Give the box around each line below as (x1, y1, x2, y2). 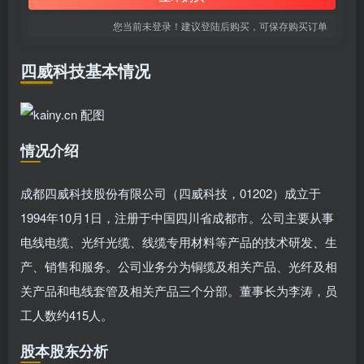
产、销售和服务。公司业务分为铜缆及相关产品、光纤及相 (20, 258, 337, 275)
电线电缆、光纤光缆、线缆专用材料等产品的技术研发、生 (20, 233, 337, 250)
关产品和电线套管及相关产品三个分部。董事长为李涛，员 (20, 282, 337, 299)
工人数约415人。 (20, 306, 113, 323)
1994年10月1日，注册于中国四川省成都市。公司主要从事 (20, 209, 334, 226)
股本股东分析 (20, 340, 108, 362)
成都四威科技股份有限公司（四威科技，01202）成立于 (20, 184, 321, 201)
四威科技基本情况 (20, 58, 150, 82)
